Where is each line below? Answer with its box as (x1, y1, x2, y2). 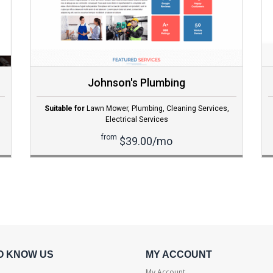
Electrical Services (105, 115, 168, 124)
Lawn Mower (86, 104, 128, 113)
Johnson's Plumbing (88, 76, 185, 90)
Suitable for (44, 104, 85, 113)
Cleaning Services (166, 104, 227, 113)
